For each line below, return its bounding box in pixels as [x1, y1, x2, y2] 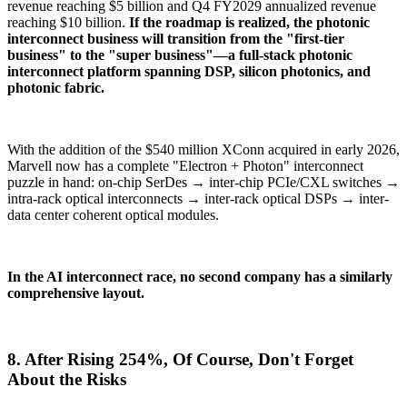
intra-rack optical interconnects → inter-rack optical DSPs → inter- [7, 191, 389, 207]
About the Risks [7, 370, 126, 390]
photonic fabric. [7, 80, 104, 96]
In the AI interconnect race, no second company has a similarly [7, 269, 392, 285]
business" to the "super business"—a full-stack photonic [7, 47, 352, 64]
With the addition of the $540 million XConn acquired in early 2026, [7, 142, 400, 158]
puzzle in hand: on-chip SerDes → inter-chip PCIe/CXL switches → [7, 174, 400, 191]
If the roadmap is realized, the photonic [129, 15, 370, 31]
